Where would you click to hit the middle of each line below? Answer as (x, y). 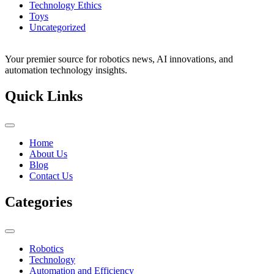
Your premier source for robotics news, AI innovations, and (119, 59)
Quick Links (44, 96)
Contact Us (51, 176)
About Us (48, 154)
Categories (39, 202)
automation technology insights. (66, 70)
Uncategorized (57, 28)
